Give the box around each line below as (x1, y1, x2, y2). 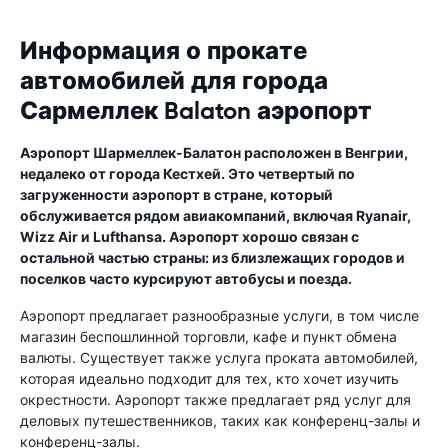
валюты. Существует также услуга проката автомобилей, (20, 348, 418, 366)
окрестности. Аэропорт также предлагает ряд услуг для (20, 390, 411, 408)
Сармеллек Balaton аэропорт (20, 95, 372, 126)
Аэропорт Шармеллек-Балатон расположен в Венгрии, (20, 143, 408, 161)
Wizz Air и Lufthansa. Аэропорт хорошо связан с (20, 227, 359, 245)
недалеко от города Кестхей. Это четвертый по (20, 164, 355, 182)
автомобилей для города (20, 65, 328, 96)
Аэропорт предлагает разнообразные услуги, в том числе (20, 306, 419, 324)
